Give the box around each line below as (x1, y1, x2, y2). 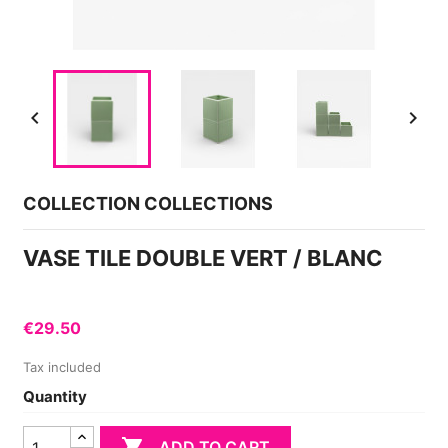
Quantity (23, 387, 87, 406)
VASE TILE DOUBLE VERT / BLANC (23, 245, 383, 271)
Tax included (23, 359, 101, 375)
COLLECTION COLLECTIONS (23, 193, 273, 214)
